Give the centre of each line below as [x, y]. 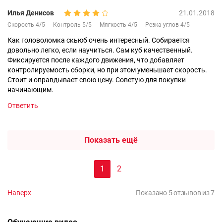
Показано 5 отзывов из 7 [175, 193]
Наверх [19, 193]
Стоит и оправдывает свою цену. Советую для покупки [97, 80]
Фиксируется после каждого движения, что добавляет [96, 60]
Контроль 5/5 [72, 25]
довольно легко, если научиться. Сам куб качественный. [100, 50]
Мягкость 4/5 [118, 25]
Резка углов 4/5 [167, 25]
